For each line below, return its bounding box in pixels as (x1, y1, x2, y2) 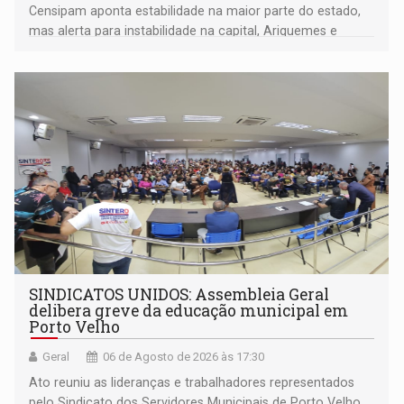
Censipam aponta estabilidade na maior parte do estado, (29, 3, 362, 18)
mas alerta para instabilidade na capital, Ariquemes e (29, 23, 338, 38)
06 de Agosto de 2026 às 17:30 (103, 349, 265, 363)
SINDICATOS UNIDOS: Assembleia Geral (29, 283, 330, 305)
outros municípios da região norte (29, 42, 233, 58)
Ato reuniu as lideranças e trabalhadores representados (29, 374, 355, 390)
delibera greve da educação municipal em (29, 299, 349, 321)
